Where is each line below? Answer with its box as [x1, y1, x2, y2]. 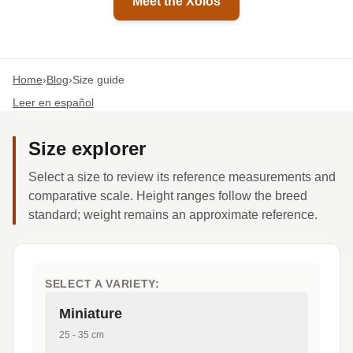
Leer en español [13, 96, 94, 109]
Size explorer [28, 138, 146, 159]
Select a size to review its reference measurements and [28, 170, 336, 184]
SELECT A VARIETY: [45, 277, 160, 290]
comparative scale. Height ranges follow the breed [28, 189, 307, 203]
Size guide [72, 73, 124, 86]
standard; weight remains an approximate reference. [28, 208, 318, 221]
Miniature [59, 306, 122, 321]
